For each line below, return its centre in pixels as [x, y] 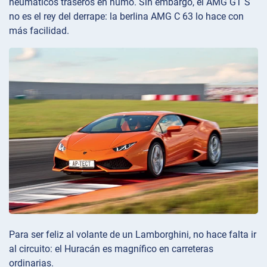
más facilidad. [39, 31]
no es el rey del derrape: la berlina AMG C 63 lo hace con [126, 17]
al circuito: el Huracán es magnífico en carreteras [111, 249]
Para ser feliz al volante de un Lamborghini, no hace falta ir [133, 234]
